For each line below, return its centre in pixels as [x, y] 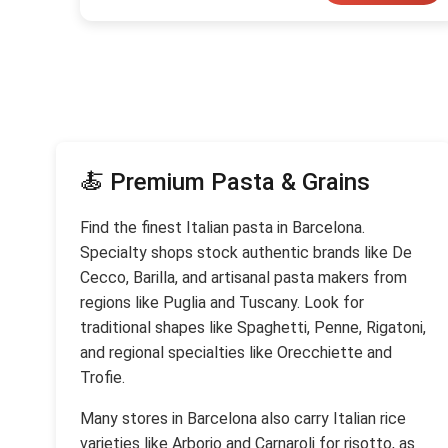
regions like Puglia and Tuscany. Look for [222, 302]
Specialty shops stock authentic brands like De [246, 252]
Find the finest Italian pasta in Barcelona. [222, 227]
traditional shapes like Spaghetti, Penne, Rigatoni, [253, 327]
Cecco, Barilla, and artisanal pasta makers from [243, 277]
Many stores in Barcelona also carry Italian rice [243, 418]
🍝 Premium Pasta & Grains [225, 182]
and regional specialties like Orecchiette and [236, 352]
